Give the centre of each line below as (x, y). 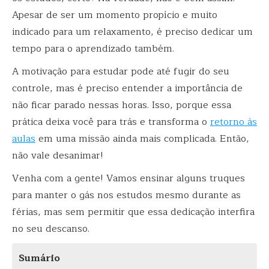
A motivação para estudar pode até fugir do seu (121, 71)
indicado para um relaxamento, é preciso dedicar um (132, 32)
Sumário (39, 258)
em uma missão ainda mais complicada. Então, (142, 138)
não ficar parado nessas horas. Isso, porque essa (122, 105)
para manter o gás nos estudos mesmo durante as (126, 195)
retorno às (234, 122)
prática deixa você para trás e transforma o (111, 122)
